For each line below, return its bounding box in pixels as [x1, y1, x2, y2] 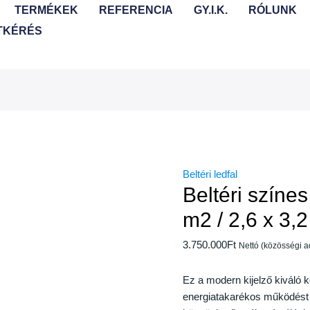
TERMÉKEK [14, 4, 78, 16]
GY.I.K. [193, 4, 228, 16]
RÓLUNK [248, 4, 297, 16]
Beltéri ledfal [183, 168, 237, 181]
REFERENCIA [98, 4, 173, 16]
